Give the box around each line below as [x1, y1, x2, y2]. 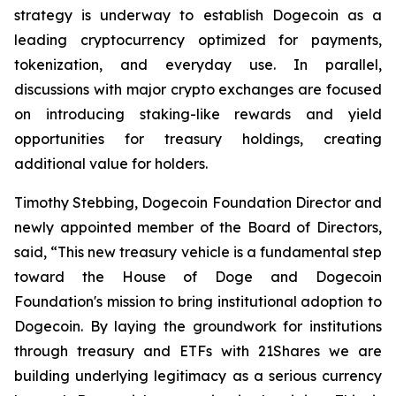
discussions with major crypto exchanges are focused [14, 80, 382, 98]
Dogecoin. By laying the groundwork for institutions [14, 317, 382, 335]
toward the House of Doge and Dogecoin [14, 268, 382, 286]
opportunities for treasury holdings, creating [14, 130, 382, 148]
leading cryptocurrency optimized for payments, [14, 31, 382, 49]
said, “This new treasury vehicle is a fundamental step [14, 243, 382, 261]
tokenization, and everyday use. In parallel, [14, 56, 382, 73]
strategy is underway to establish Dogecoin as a [14, 6, 382, 24]
